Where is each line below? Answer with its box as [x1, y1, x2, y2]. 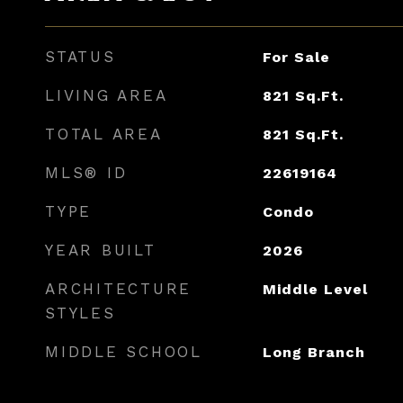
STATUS [45, 48, 116, 66]
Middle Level [262, 281, 368, 298]
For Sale [262, 49, 330, 66]
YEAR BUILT [45, 241, 157, 259]
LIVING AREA [45, 86, 168, 104]
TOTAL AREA [45, 125, 163, 143]
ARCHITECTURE [45, 280, 192, 298]
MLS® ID [45, 164, 128, 182]
